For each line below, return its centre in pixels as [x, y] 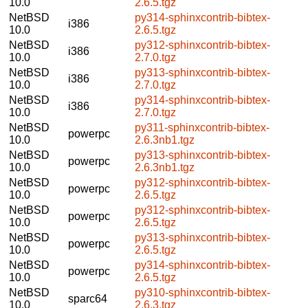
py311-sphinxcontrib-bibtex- [202, 127]
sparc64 [88, 298]
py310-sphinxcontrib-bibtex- [202, 292]
